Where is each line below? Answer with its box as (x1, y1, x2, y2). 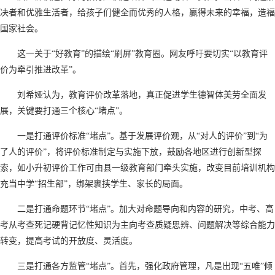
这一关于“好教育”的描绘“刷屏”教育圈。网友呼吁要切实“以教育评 (17, 48, 268, 58)
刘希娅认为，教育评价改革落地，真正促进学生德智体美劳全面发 (17, 90, 266, 99)
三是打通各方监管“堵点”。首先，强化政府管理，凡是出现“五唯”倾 (17, 261, 273, 271)
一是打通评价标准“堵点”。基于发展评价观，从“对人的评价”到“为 (17, 131, 268, 141)
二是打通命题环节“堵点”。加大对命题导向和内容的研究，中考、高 (17, 204, 274, 214)
